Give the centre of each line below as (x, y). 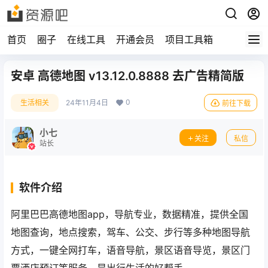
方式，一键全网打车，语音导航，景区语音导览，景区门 (130, 250)
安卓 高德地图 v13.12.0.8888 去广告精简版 (127, 76)
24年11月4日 (87, 103)
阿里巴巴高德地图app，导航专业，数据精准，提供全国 (130, 214)
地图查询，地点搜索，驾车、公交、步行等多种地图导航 (130, 232)
